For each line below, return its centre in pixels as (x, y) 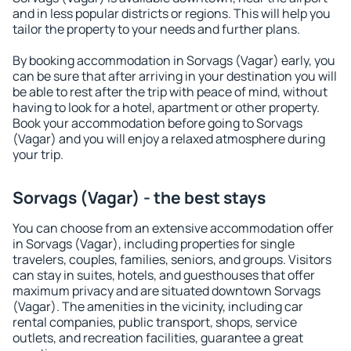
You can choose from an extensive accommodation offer (173, 228)
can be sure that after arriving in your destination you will (175, 76)
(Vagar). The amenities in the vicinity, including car (158, 306)
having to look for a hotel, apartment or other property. (166, 107)
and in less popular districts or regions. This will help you (172, 13)
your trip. (38, 154)
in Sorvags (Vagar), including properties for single (154, 244)
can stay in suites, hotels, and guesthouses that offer (164, 275)
